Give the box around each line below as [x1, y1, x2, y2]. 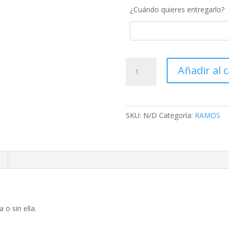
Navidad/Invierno [125, 70, 181, 80]
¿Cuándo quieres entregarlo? [129, 5, 224, 14]
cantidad [125, 82, 153, 91]
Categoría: [158, 110, 195, 120]
